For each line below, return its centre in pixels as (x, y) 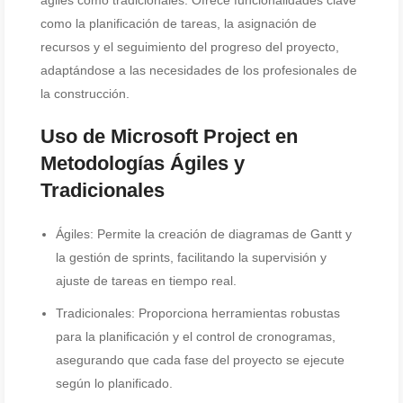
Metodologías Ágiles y (143, 163)
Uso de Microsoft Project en (169, 136)
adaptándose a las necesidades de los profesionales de (199, 70)
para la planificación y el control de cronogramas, (196, 336)
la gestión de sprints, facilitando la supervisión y (191, 257)
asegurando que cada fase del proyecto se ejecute (200, 360)
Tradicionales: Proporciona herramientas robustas (198, 313)
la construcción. (85, 94)
